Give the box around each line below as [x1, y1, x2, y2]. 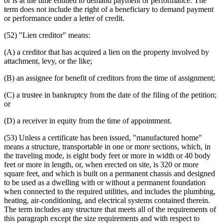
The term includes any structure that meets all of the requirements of [4, 205, 216, 214]
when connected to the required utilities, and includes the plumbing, [4, 187, 216, 196]
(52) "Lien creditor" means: [4, 30, 90, 39]
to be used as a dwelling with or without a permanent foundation [4, 178, 206, 187]
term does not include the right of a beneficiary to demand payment [4, 4, 214, 13]
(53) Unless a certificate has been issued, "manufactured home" [4, 133, 202, 142]
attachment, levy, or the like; [4, 56, 92, 65]
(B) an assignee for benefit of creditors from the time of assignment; [4, 73, 215, 82]
